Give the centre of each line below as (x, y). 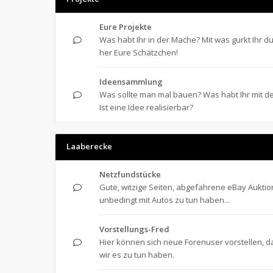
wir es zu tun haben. (137, 255)
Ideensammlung (131, 82)
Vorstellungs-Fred (134, 229)
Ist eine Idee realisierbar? (146, 107)
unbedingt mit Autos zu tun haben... (165, 200)
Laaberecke (89, 146)
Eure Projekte (126, 27)
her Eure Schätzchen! (139, 52)
